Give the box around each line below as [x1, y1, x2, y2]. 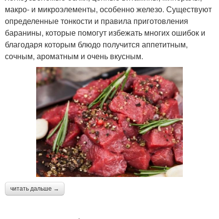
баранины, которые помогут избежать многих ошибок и [5, 26, 205, 38]
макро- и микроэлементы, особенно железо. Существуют [5, 3, 212, 15]
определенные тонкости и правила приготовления [5, 15, 188, 26]
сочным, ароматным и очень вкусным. [5, 50, 143, 62]
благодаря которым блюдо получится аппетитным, [5, 38, 188, 50]
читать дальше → [10, 185, 59, 192]
